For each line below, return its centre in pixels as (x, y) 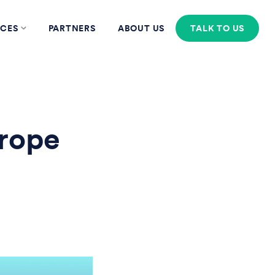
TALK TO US (218, 28)
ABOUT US (141, 28)
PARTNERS (72, 28)
